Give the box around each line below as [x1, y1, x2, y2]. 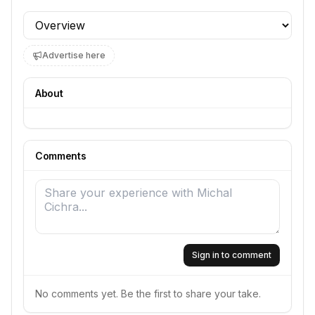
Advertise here [42, 50, 105, 60]
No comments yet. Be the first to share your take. [35, 288, 261, 300]
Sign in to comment [192, 250, 271, 260]
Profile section [22, 12, 99, 26]
